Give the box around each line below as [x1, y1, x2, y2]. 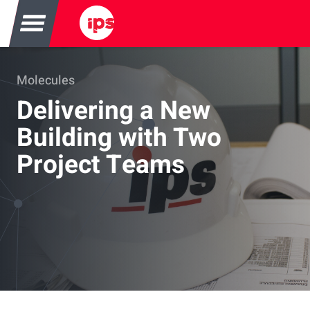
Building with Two [17, 119, 221, 157]
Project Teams [17, 146, 185, 184]
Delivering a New [17, 92, 210, 130]
